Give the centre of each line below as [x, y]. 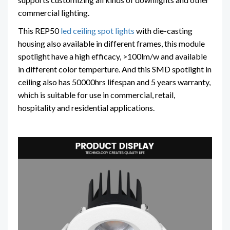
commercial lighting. [54, 12]
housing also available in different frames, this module [111, 43]
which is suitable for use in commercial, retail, [97, 94]
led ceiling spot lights [98, 30]
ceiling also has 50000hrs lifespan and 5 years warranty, [114, 82]
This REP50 [39, 30]
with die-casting [164, 30]
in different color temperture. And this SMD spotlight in [115, 69]
